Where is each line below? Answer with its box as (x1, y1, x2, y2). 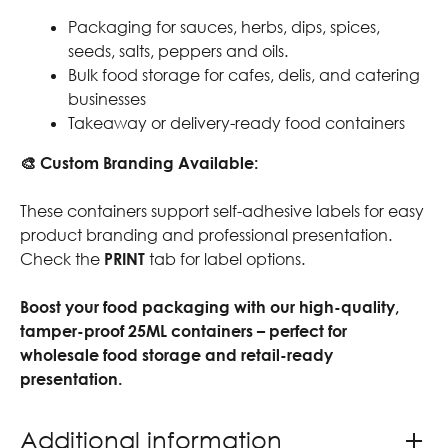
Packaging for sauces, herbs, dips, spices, (68, 17, 380, 38)
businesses (68, 89, 146, 110)
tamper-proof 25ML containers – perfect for (20, 321, 347, 342)
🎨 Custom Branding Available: (20, 153, 258, 174)
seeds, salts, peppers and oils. (68, 41, 288, 62)
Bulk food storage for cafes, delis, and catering (68, 65, 420, 86)
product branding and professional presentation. (20, 225, 392, 246)
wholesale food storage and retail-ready (20, 345, 333, 366)
